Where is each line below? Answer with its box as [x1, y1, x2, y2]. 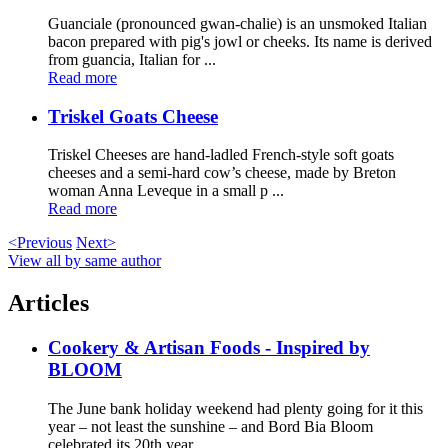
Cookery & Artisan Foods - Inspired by [48, 337, 370, 359]
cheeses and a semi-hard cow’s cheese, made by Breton [48, 164, 396, 182]
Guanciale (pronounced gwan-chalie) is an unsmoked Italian [48, 14, 427, 32]
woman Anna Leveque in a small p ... [48, 182, 284, 200]
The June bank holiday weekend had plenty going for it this [48, 399, 423, 417]
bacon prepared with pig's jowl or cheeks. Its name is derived [48, 32, 432, 50]
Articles [8, 290, 89, 317]
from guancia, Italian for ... [48, 50, 216, 68]
